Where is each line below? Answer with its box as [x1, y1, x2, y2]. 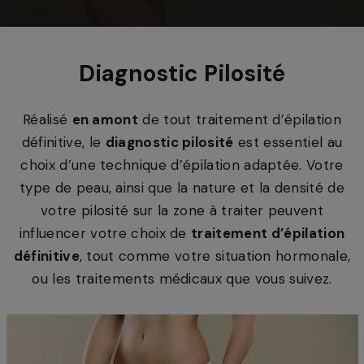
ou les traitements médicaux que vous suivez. [32, 270, 332, 288]
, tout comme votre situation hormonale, [79, 247, 351, 265]
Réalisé [22, 110, 72, 128]
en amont [71, 110, 139, 128]
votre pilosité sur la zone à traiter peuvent [40, 201, 324, 219]
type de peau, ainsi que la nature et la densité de [19, 179, 344, 197]
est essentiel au [233, 133, 343, 151]
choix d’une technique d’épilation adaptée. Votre [20, 156, 344, 174]
